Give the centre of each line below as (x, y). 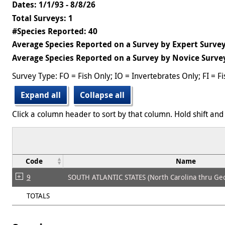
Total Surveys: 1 (42, 18)
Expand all (41, 95)
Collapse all (102, 95)
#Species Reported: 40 (55, 31)
